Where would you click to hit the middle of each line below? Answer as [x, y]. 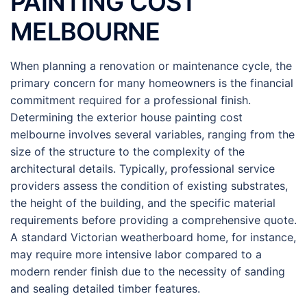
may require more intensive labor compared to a [136, 254]
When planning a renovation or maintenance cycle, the [151, 66]
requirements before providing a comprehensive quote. [153, 220]
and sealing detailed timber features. [105, 288]
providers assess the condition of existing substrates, [149, 186]
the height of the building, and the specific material [143, 203]
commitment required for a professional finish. [131, 100]
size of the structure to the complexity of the [127, 151]
